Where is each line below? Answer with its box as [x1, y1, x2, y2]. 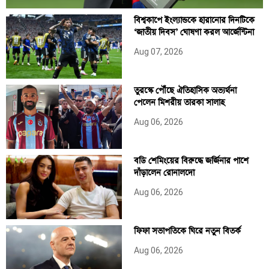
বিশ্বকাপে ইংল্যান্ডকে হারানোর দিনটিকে [133, 14, 255, 26]
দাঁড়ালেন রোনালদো [133, 166, 195, 179]
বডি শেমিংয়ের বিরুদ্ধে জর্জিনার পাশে [133, 154, 249, 167]
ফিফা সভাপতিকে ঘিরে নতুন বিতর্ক [133, 225, 241, 237]
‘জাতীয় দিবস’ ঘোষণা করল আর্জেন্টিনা [133, 26, 254, 38]
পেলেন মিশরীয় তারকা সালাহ [133, 96, 225, 109]
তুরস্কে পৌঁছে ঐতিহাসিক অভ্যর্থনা [133, 84, 237, 97]
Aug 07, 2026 [133, 46, 183, 56]
